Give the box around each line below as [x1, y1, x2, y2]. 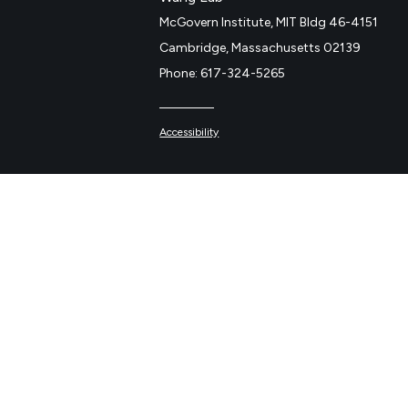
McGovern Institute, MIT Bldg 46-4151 [159, 15, 379, 30]
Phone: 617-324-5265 [159, 66, 286, 81]
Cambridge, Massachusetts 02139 [159, 40, 362, 56]
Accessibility [159, 126, 219, 138]
